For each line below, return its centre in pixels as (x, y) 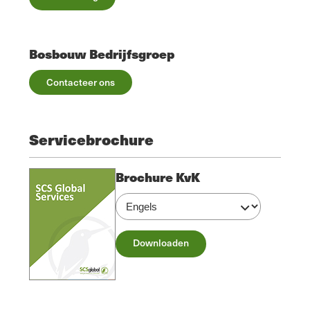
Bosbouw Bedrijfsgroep (102, 54)
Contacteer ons (81, 82)
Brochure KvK (158, 177)
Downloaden (161, 243)
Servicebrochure (91, 140)
